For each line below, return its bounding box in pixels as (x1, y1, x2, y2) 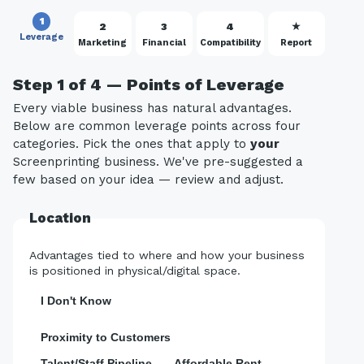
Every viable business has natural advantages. (13, 101, 292, 116)
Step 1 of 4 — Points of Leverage (13, 74, 284, 94)
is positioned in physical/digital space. (29, 264, 240, 278)
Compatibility (199, 37, 261, 48)
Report (280, 37, 313, 48)
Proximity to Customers (40, 330, 171, 344)
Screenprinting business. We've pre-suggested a (13, 154, 303, 170)
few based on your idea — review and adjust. (13, 172, 284, 188)
